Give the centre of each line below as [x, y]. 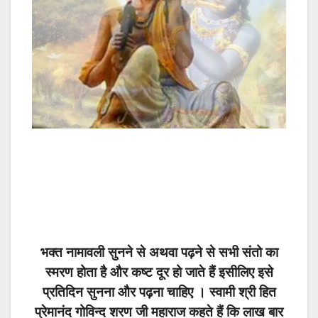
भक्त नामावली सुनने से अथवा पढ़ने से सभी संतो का [159, 253]
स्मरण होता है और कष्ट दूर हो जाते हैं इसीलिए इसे [159, 273]
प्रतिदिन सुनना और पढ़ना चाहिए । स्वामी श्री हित [159, 292]
